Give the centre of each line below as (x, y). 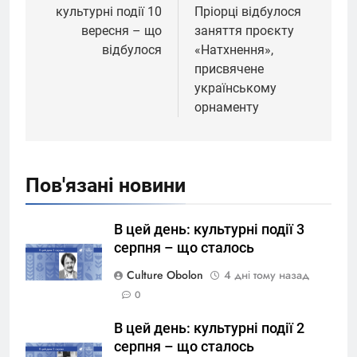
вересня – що (122, 30)
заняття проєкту (244, 30)
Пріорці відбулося (248, 11)
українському (235, 88)
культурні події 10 (109, 11)
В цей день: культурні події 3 (209, 229)
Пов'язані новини (106, 185)
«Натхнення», (234, 49)
